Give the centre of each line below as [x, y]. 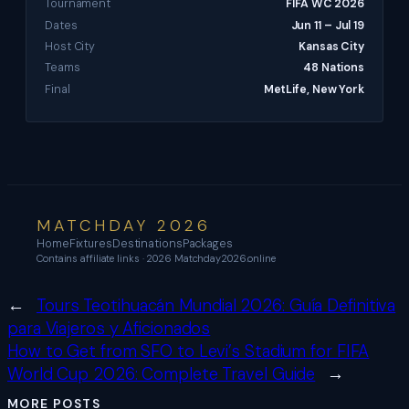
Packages [207, 244]
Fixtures [90, 244]
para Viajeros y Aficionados [109, 329]
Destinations [147, 244]
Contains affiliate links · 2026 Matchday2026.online [156, 259]
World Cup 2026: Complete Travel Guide [162, 375]
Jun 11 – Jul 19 [327, 25]
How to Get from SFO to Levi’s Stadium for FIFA [189, 352]
